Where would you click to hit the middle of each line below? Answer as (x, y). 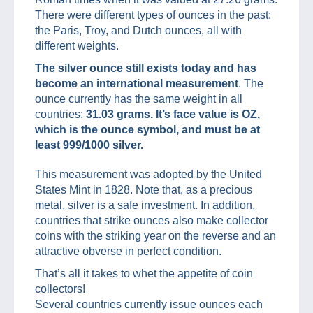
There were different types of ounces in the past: (153, 15)
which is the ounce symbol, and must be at (147, 129)
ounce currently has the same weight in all (139, 99)
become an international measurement (137, 83)
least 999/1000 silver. (89, 145)
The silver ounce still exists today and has (146, 68)
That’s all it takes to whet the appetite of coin (144, 273)
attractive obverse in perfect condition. (128, 251)
